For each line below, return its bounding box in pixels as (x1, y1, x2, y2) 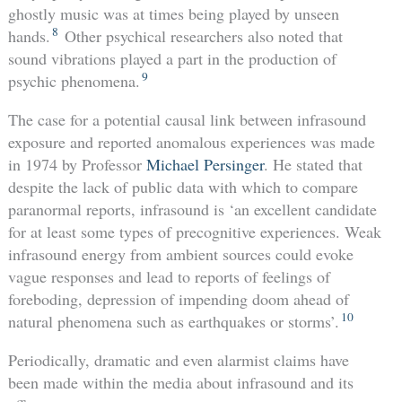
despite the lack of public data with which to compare (7, 175, 358, 197)
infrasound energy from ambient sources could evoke (7, 242, 354, 265)
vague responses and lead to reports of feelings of (7, 265, 330, 287)
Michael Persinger (145, 153, 264, 175)
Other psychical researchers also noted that (59, 24, 343, 47)
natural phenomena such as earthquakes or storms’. (7, 310, 339, 332)
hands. (7, 24, 50, 47)
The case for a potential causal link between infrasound (7, 108, 366, 130)
